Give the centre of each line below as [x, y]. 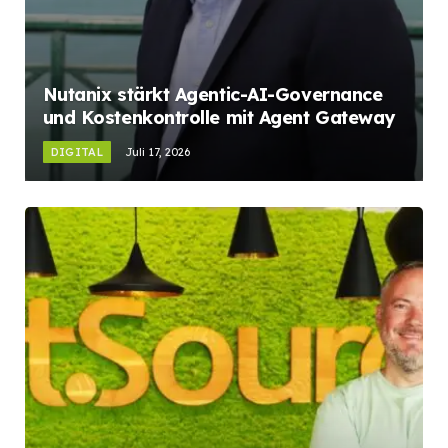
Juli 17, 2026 [157, 151]
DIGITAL [76, 151]
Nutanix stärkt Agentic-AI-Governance [212, 94]
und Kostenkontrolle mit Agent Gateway [218, 117]
